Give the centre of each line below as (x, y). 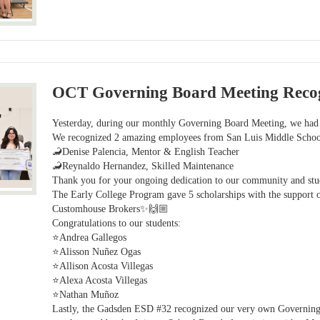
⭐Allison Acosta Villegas (103, 266)
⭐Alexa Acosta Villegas (100, 280)
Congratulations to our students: (117, 223)
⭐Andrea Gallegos (90, 237)
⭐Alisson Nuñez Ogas (97, 251)
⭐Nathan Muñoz (86, 294)
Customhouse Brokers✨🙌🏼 (111, 209)
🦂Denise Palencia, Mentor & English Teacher (146, 151)
